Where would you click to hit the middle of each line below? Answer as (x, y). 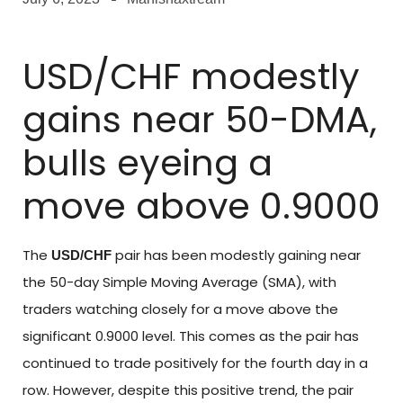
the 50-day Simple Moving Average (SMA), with (179, 282)
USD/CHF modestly (191, 77)
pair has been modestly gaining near (236, 255)
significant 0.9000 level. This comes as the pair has (191, 336)
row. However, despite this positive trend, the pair (188, 390)
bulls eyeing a (148, 163)
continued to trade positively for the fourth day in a (195, 363)
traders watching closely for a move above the (180, 309)
